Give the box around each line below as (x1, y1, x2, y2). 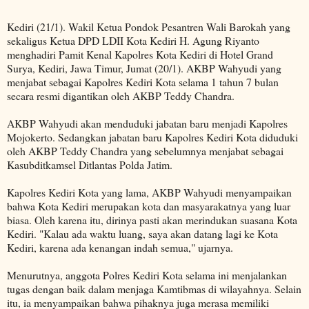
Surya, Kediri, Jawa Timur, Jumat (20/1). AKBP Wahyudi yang (7, 60, 281, 75)
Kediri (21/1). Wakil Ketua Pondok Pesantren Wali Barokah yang (7, 19, 290, 34)
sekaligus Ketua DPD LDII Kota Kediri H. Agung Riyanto (7, 32, 259, 48)
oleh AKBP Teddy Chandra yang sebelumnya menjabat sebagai (7, 143, 283, 158)
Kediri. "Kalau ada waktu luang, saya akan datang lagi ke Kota (7, 226, 278, 241)
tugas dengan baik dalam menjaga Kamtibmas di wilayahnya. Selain (7, 281, 301, 296)
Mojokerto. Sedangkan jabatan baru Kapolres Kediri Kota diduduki (7, 129, 298, 144)
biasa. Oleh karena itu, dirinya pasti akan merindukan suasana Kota (7, 212, 297, 227)
